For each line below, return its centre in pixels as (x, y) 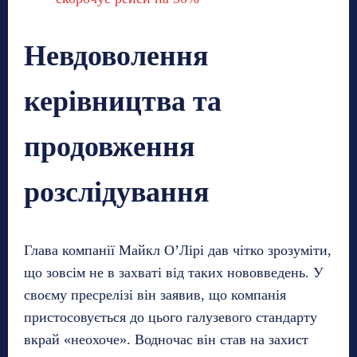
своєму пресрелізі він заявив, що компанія (155, 294)
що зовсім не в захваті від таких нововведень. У (174, 272)
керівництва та (123, 101)
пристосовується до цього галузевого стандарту (171, 317)
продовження (109, 146)
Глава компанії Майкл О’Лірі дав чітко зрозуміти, (178, 250)
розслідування (116, 192)
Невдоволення (116, 55)
